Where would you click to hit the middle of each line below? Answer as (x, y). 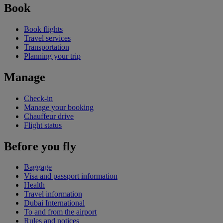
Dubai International (54, 203)
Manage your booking (59, 107)
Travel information (53, 194)
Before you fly (40, 146)
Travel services (47, 38)
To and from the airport (60, 212)
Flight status (43, 125)
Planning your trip (52, 56)
